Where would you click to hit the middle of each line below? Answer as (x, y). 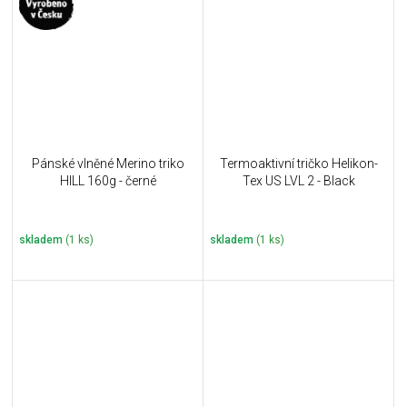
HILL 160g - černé (108, 181)
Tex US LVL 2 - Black (298, 181)
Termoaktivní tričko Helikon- (298, 164)
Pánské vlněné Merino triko (108, 164)
